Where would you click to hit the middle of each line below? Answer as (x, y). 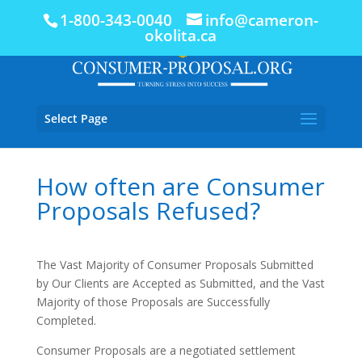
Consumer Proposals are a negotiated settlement (166, 350)
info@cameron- (262, 21)
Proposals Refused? (148, 210)
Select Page (76, 118)
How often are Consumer (180, 186)
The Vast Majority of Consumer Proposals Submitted (175, 265)
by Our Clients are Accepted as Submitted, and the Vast (180, 283)
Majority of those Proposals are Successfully (153, 302)
